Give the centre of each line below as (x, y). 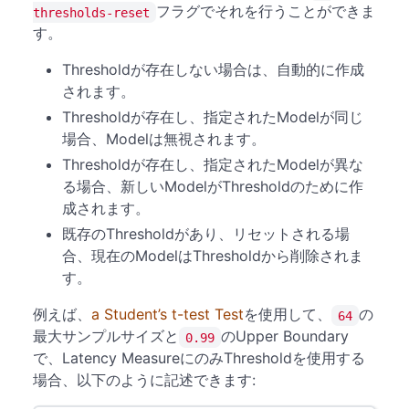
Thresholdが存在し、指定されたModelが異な (213, 164)
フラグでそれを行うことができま (266, 11)
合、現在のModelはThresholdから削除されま (213, 256)
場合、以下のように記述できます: (144, 380)
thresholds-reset (91, 12)
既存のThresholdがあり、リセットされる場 (206, 234)
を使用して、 (288, 314)
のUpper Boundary (285, 336)
